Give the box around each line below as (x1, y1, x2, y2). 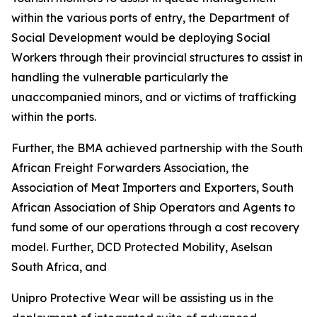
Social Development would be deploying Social (11, 30, 270, 45)
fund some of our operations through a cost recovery (11, 220, 299, 234)
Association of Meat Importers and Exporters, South (11, 180, 294, 195)
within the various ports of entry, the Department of (11, 11, 289, 25)
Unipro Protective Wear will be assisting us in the (11, 291, 274, 305)
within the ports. (11, 110, 96, 124)
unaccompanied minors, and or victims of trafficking (11, 90, 296, 104)
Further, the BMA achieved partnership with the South (11, 141, 303, 155)
